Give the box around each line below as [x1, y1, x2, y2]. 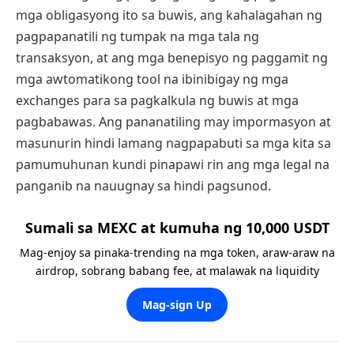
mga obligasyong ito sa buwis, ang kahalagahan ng [16, 6, 322, 24]
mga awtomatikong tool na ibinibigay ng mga [16, 70, 288, 88]
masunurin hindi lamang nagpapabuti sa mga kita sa [16, 134, 331, 152]
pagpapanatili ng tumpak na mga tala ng [16, 27, 259, 45]
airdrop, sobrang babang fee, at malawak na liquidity [35, 263, 319, 279]
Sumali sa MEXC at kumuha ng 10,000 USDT [24, 218, 330, 238]
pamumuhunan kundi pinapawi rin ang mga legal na [16, 155, 330, 173]
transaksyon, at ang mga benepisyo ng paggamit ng [16, 48, 328, 66]
